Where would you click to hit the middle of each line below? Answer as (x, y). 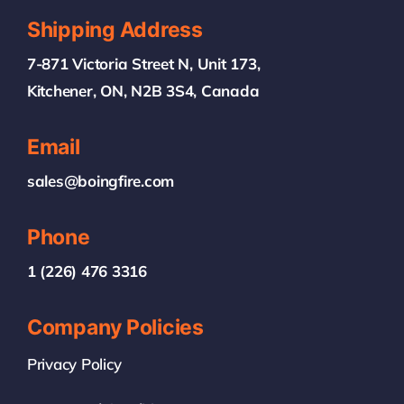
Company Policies (115, 328)
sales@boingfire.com (101, 181)
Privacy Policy (74, 364)
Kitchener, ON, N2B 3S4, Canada (143, 91)
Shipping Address (115, 30)
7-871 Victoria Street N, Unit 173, (143, 64)
